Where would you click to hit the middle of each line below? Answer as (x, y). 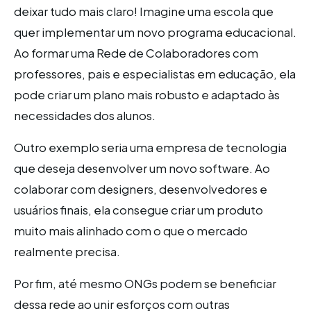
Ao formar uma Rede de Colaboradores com (136, 53)
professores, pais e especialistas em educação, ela (155, 74)
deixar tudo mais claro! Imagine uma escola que (144, 11)
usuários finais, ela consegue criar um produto (138, 210)
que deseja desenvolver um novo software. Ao (142, 168)
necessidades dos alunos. (85, 115)
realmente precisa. (67, 251)
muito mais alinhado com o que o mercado (131, 230)
